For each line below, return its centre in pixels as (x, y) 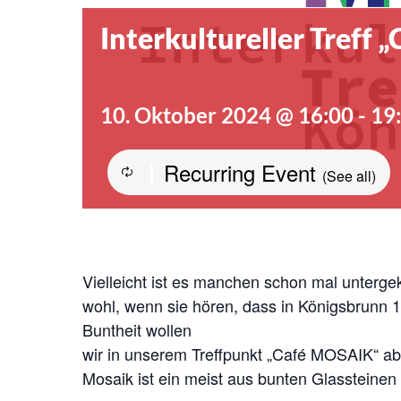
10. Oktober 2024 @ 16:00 (227, 115)
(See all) (349, 175)
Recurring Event (243, 172)
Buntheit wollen (137, 329)
